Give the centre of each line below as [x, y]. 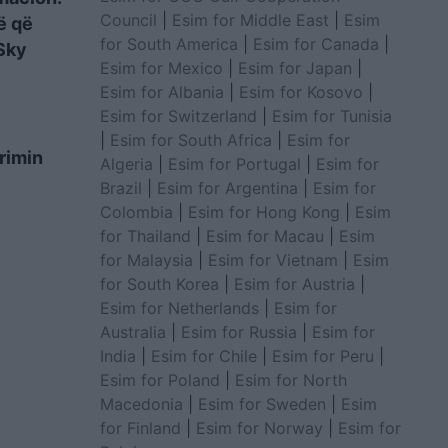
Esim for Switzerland [178, 115]
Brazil [120, 187]
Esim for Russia [238, 331]
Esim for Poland [159, 379]
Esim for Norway [259, 427]
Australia [132, 331]
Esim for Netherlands [179, 307]
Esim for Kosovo [300, 91]
